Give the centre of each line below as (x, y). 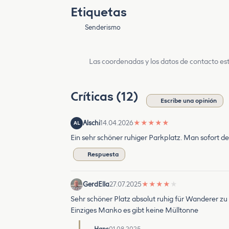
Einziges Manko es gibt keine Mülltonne (134, 210)
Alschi (91, 123)
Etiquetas (99, 12)
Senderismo (103, 27)
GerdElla (96, 184)
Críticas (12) (106, 96)
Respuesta (103, 154)
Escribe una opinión (189, 101)
